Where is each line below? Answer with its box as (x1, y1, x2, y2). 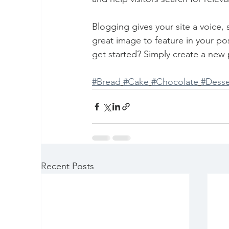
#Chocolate (151, 76, 198, 88)
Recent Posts (41, 161, 94, 172)
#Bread (92, 76, 121, 88)
